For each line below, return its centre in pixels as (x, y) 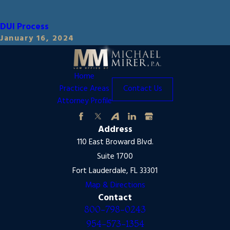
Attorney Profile (84, 101)
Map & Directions (115, 186)
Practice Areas (84, 89)
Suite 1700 (115, 157)
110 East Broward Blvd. (115, 143)
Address (115, 130)
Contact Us (142, 89)
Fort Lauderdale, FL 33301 (115, 171)
